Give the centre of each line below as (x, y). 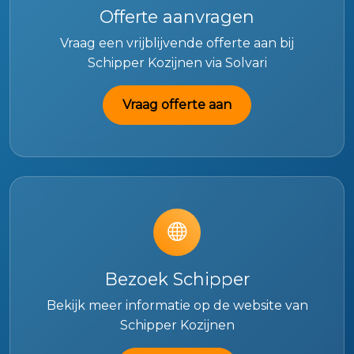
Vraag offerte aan (177, 105)
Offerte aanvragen (177, 17)
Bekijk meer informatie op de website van (177, 306)
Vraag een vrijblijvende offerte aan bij (177, 43)
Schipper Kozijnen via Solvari (177, 63)
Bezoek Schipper (177, 279)
